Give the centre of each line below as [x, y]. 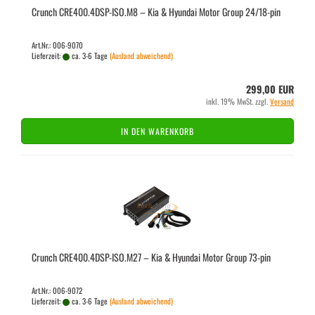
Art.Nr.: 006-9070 [57, 45]
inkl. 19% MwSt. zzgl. [238, 101]
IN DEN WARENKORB [157, 131]
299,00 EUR [270, 89]
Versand [282, 101]
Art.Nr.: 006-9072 [57, 290]
